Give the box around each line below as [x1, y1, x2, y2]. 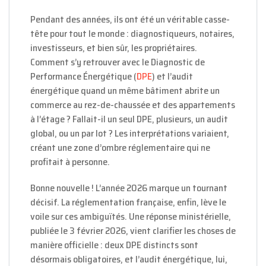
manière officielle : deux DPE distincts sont [30, 237, 198, 253]
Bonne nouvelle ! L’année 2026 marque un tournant [30, 180, 227, 196]
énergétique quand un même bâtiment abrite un [30, 83, 220, 99]
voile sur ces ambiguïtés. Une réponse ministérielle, [30, 209, 231, 224]
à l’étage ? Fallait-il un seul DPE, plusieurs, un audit [30, 112, 228, 127]
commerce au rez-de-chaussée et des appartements [30, 97, 235, 113]
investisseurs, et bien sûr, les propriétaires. [30, 40, 197, 56]
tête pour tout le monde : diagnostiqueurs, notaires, [30, 26, 235, 42]
